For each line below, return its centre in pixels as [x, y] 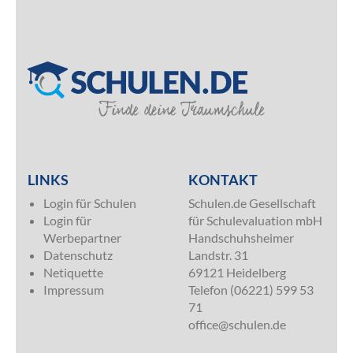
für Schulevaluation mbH [255, 220]
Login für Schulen [90, 203]
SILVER [47, 124]
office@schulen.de [237, 324]
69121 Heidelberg [237, 272]
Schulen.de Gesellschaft [252, 203]
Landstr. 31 [218, 255]
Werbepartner [82, 237]
